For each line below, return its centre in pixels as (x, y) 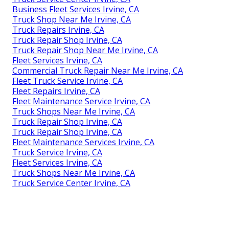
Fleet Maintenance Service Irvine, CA (81, 101)
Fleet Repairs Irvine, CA (56, 91)
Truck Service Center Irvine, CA (71, 183)
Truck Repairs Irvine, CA (58, 29)
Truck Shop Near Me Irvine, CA (72, 19)
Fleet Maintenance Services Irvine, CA (83, 142)
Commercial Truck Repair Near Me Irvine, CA (98, 70)
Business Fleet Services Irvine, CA (76, 9)
